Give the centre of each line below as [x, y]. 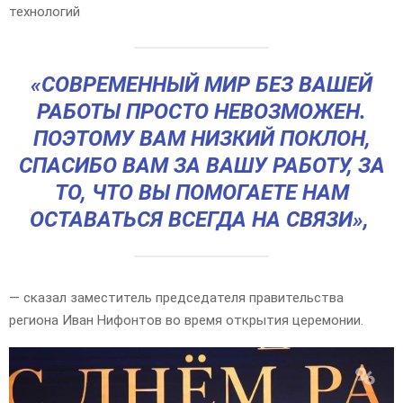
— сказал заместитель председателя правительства [176, 298]
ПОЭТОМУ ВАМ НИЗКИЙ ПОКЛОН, [201, 139]
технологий [45, 12]
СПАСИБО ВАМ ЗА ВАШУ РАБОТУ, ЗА [201, 166]
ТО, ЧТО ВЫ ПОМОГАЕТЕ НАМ [201, 193]
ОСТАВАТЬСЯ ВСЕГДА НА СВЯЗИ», [201, 220]
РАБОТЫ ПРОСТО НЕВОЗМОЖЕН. [201, 112]
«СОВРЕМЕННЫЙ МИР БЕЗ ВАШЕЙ [201, 85]
